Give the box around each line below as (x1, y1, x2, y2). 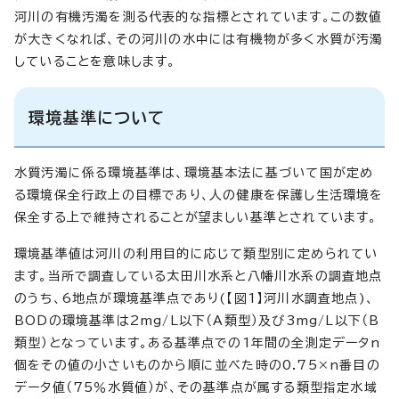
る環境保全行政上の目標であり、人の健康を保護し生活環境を (14, 188, 384, 201)
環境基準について (28, 109, 166, 126)
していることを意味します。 (14, 54, 176, 68)
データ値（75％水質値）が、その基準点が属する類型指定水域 (14, 380, 378, 394)
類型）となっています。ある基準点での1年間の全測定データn (14, 336, 380, 349)
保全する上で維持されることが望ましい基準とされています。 (14, 210, 378, 224)
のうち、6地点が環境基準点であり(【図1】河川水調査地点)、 (14, 291, 375, 305)
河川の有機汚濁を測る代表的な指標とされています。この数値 (14, 10, 383, 23)
